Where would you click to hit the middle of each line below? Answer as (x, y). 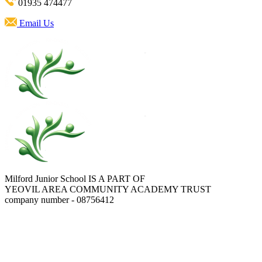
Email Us (36, 23)
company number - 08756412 (59, 200)
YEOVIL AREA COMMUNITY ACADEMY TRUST (108, 189)
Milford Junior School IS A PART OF (75, 179)
